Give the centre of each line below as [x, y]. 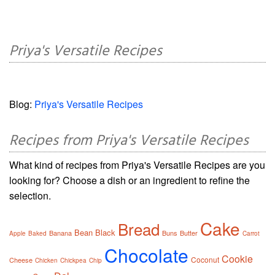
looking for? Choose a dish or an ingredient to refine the [130, 180]
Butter [189, 233]
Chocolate [146, 255]
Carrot [251, 234]
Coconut [205, 260]
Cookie [237, 259]
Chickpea [73, 261]
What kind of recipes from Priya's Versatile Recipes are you [137, 165]
